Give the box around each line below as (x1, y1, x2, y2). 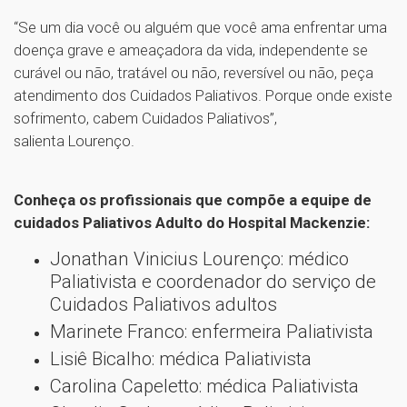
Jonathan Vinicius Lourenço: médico (50, 247, 349, 270)
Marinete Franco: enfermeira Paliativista (50, 320, 382, 342)
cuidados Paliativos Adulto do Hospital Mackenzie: (14, 213, 370, 232)
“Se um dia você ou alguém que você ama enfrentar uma (14, 17, 387, 36)
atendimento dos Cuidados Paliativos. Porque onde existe (14, 85, 392, 104)
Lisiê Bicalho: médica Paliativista (50, 347, 316, 370)
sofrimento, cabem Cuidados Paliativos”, (14, 108, 277, 127)
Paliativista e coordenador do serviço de (50, 270, 376, 293)
